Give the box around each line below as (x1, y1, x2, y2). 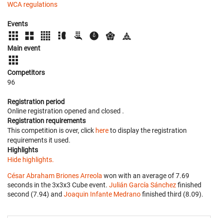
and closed (88, 107, 122, 115)
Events (7, 19, 28, 28)
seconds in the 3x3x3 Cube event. (7, 181, 109, 189)
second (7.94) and (7, 190, 64, 198)
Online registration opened (7, 107, 88, 115)
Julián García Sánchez (109, 181, 176, 189)
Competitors (7, 68, 45, 76)
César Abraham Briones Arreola (7, 171, 102, 180)
